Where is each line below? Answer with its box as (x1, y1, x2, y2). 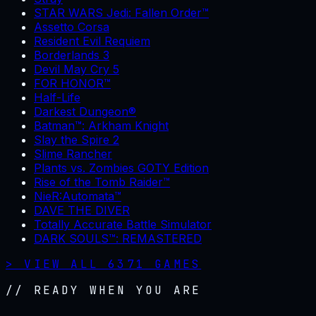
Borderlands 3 (34, 48, 109, 63)
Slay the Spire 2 (34, 133, 119, 147)
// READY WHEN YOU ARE (6, 283, 202, 298)
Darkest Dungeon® (34, 104, 136, 119)
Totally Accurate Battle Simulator (34, 217, 212, 232)
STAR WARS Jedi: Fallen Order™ (34, 6, 209, 20)
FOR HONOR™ (34, 76, 111, 91)
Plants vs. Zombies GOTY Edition (34, 161, 209, 176)
